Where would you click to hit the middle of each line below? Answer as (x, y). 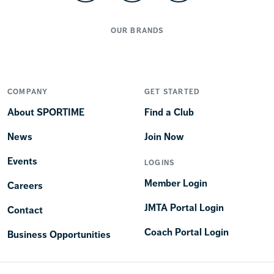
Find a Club (169, 112)
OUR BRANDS (137, 30)
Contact (25, 210)
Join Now (164, 136)
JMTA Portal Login (184, 207)
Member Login (176, 183)
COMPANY (28, 91)
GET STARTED (172, 91)
